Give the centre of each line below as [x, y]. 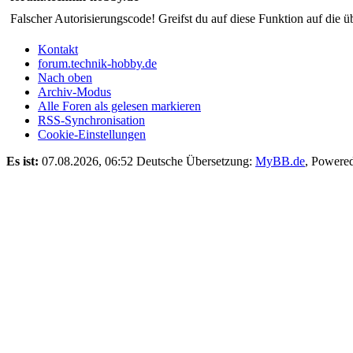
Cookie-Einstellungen [92, 134]
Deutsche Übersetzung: [196, 161]
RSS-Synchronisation [91, 120]
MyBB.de [280, 161]
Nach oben [65, 77]
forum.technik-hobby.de [97, 63]
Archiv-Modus [74, 91]
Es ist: [22, 161]
